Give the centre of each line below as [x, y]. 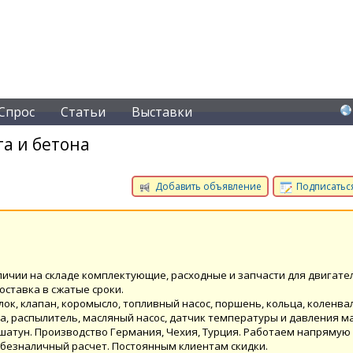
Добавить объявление [207, 186]
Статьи [83, 112]
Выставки [162, 112]
